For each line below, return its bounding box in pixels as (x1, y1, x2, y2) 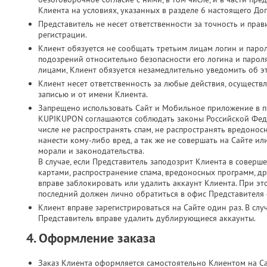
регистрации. (38, 29, 87, 40)
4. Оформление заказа (26, 229, 156, 247)
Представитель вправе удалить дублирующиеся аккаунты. (38, 213, 256, 223)
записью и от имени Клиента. (38, 89, 148, 100)
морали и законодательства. (38, 145, 144, 156)
